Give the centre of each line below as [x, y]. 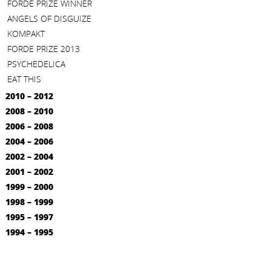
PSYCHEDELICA [36, 64]
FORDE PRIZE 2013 [44, 49]
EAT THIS [24, 79]
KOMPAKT [26, 34]
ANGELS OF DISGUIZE [49, 18]
